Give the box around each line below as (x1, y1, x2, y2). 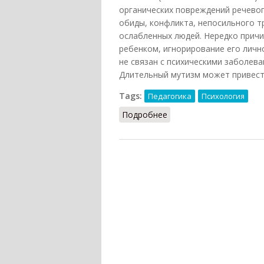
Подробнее (122, 109, 167, 121)
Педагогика (148, 91, 192, 102)
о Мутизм (167, 109, 206, 121)
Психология (202, 91, 245, 102)
